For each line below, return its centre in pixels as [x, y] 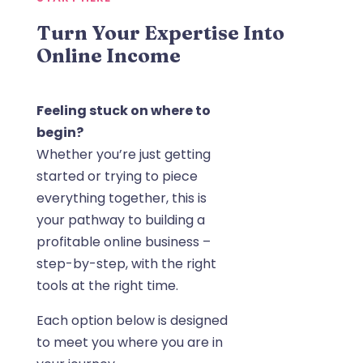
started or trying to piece [117, 177]
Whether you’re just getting [123, 155]
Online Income [108, 56]
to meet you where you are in [129, 343]
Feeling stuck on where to [123, 111]
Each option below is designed [132, 321]
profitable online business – [123, 242]
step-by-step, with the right [126, 264]
